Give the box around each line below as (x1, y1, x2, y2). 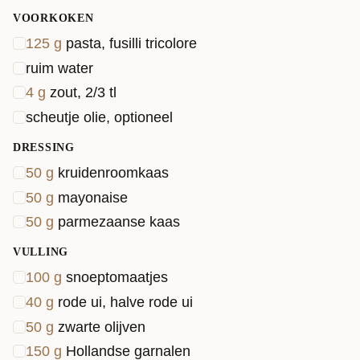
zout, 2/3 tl (50, 84, 117, 101)
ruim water (26, 59, 93, 76)
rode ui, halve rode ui (58, 293, 193, 310)
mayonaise (58, 189, 128, 206)
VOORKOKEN (13, 12, 94, 24)
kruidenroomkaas (58, 164, 169, 181)
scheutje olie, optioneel (26, 109, 173, 125)
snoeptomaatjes (66, 269, 168, 285)
